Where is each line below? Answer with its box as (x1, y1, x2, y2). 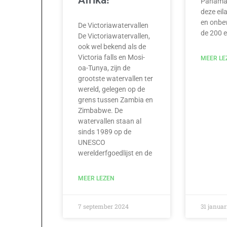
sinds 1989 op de (78, 127, 132, 136)
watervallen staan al (78, 117, 142, 125)
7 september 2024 (78, 202, 129, 210)
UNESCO (78, 138, 106, 146)
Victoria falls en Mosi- (78, 53, 145, 61)
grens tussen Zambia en (78, 95, 154, 104)
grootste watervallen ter (78, 74, 154, 83)
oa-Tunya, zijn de (78, 63, 131, 72)
